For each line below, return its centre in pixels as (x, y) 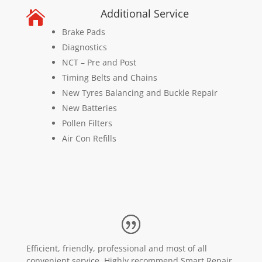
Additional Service (144, 13)
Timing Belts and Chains (109, 77)
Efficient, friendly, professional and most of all (116, 248)
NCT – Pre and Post (99, 62)
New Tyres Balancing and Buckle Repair (139, 93)
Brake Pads (83, 32)
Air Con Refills (89, 138)
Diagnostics (84, 47)
